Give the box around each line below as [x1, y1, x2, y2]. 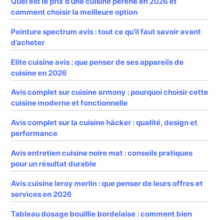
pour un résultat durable [11, 159, 97, 169]
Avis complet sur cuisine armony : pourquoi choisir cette [11, 87, 209, 97]
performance [11, 129, 58, 138]
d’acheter [11, 37, 45, 47]
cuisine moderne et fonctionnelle [11, 98, 128, 108]
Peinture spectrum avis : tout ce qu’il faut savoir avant [11, 27, 201, 36]
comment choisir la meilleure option [11, 7, 138, 17]
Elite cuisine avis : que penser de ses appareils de [11, 57, 184, 67]
